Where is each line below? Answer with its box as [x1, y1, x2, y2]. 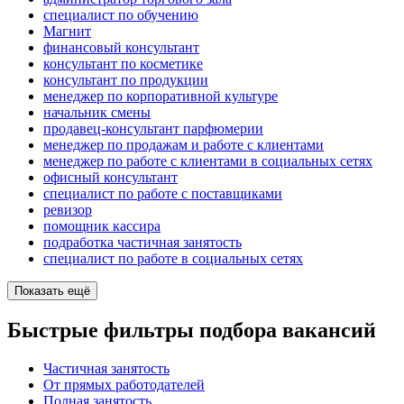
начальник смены [43, 105, 151, 121]
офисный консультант [43, 170, 178, 186]
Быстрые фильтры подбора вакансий [7, 318, 376, 342]
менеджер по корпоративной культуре [43, 88, 278, 105]
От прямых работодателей [43, 376, 205, 392]
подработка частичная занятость [43, 234, 242, 251]
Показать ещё [14, 284, 90, 298]
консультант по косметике [43, 56, 203, 72]
